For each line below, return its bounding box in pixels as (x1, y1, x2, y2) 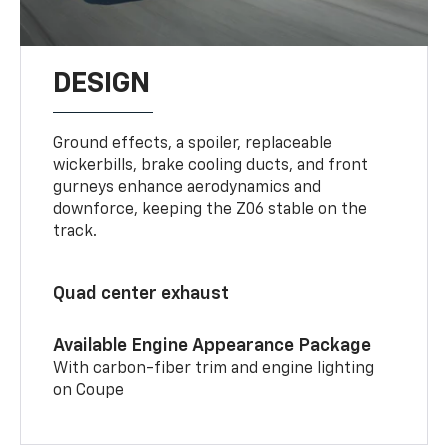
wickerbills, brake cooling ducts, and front (53, 157, 369, 174)
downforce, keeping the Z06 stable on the (53, 201, 368, 218)
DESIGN (53, 69, 151, 98)
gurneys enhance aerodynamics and (53, 179, 322, 196)
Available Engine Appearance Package (53, 336, 372, 355)
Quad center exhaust (53, 284, 230, 303)
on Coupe (53, 382, 125, 399)
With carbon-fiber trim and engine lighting (53, 360, 375, 377)
